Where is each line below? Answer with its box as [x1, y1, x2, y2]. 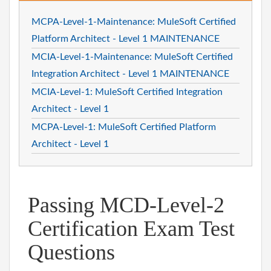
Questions [28, 240, 115, 264]
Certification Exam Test [28, 216, 235, 241]
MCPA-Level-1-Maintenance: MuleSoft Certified [31, 16, 236, 27]
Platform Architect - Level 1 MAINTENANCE [31, 33, 220, 44]
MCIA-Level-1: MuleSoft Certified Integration [31, 87, 223, 97]
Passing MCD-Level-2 [28, 192, 224, 217]
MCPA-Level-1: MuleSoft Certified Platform [31, 122, 216, 132]
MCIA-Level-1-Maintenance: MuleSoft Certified [31, 51, 233, 62]
